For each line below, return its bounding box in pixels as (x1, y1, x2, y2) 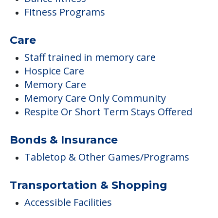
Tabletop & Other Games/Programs (24, 150, 189, 164)
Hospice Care (24, 64, 84, 78)
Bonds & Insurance (10, 133, 118, 147)
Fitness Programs (24, 5, 105, 19)
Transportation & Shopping (10, 179, 167, 192)
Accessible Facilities (24, 196, 112, 209)
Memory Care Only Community (24, 91, 166, 105)
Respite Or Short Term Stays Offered (24, 105, 192, 119)
